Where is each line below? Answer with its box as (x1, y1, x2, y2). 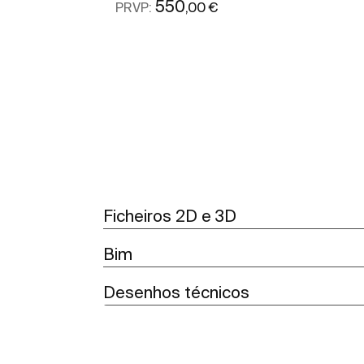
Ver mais (214, 54, 262, 67)
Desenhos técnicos (103, 283, 249, 302)
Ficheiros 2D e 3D (103, 206, 236, 226)
